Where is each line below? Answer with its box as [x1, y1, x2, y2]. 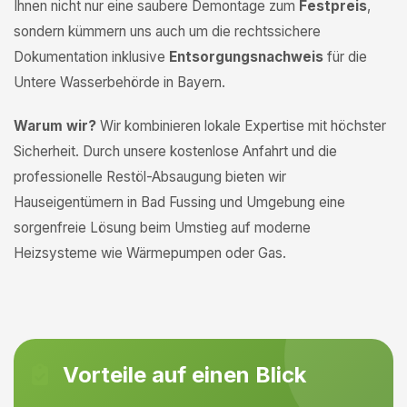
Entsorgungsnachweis [169, 48, 323, 65]
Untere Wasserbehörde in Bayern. [14, 74, 225, 91]
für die [323, 48, 367, 65]
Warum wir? [14, 117, 96, 134]
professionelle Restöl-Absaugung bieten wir [14, 168, 286, 185]
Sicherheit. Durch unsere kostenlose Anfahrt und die [14, 143, 337, 160]
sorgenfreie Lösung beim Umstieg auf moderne [14, 219, 311, 236]
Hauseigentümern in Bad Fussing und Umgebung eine [14, 194, 345, 211]
